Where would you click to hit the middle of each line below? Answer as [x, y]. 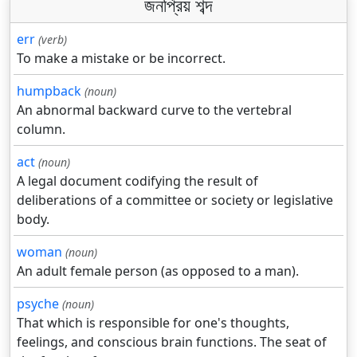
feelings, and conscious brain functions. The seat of [172, 342]
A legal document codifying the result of [137, 181]
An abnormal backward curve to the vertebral [154, 110]
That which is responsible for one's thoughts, [153, 323]
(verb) [53, 40]
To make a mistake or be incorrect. [121, 59]
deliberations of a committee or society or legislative [175, 200]
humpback [49, 91]
